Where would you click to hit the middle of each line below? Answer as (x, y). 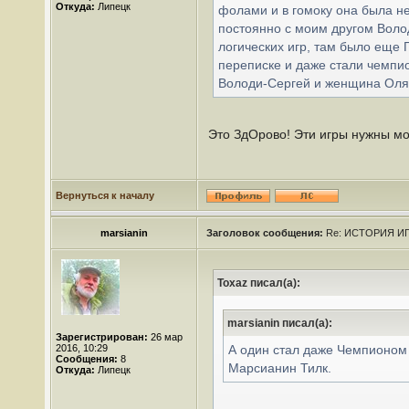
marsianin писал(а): (280, 323)
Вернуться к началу (105, 195)
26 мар (165, 337)
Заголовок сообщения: (265, 233)
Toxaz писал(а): (259, 283)
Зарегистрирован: (102, 337)
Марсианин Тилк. (280, 368)
